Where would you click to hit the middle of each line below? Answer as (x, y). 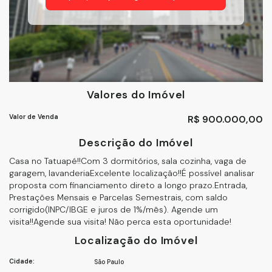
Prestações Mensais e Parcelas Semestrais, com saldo (118, 197)
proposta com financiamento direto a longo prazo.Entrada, (128, 185)
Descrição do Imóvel (136, 143)
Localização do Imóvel (136, 240)
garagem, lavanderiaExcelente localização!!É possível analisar (132, 173)
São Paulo (109, 262)
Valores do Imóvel (136, 95)
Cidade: (22, 261)
